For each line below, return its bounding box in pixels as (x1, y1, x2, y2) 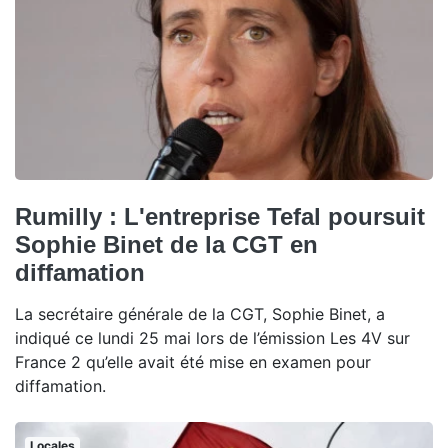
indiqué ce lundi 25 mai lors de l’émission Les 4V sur (15, 328, 410, 349)
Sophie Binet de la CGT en (15, 231, 318, 259)
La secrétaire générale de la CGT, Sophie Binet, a (15, 304, 385, 325)
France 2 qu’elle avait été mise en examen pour (15, 352, 371, 373)
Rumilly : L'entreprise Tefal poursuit (15, 203, 425, 231)
